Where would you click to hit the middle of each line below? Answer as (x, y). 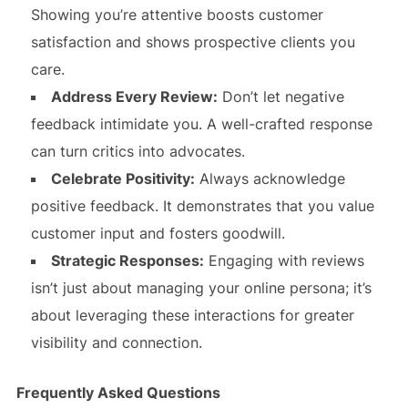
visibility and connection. (116, 342)
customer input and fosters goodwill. (158, 233)
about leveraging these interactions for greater (192, 315)
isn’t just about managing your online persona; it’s (201, 288)
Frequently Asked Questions (118, 393)
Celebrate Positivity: (122, 178)
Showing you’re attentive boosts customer (177, 15)
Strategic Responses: (127, 260)
